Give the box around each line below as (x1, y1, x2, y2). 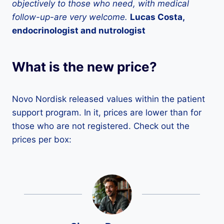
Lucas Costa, (130, 12, 184, 22)
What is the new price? (12, 59, 157, 75)
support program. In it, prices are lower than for (12, 107, 201, 118)
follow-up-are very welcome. (12, 12, 127, 22)
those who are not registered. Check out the (12, 121, 189, 131)
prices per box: (12, 134, 71, 145)
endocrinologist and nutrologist (12, 25, 145, 36)
